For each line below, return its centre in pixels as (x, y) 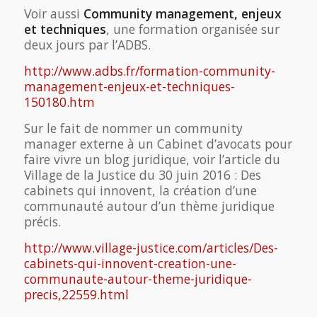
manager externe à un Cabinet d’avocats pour (158, 143)
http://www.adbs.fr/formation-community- (149, 70)
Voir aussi (53, 13)
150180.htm (59, 102)
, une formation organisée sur (192, 29)
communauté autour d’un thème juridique (149, 206)
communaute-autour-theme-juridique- (138, 278)
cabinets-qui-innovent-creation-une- (130, 263)
